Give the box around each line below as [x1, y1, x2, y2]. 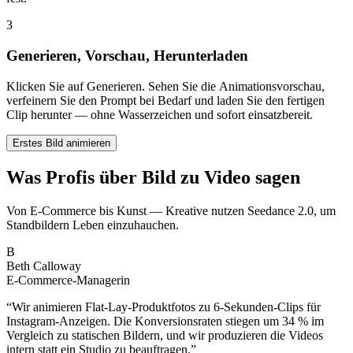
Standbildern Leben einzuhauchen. [6, 217, 179, 232]
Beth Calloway [6, 258, 81, 273]
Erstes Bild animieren [13, 136, 110, 149]
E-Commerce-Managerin [6, 273, 130, 287]
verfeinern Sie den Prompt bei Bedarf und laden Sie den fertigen [6, 93, 325, 107]
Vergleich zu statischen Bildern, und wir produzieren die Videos [6, 328, 323, 342]
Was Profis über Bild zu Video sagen [6, 166, 300, 188]
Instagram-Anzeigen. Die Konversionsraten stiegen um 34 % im [6, 314, 324, 328]
